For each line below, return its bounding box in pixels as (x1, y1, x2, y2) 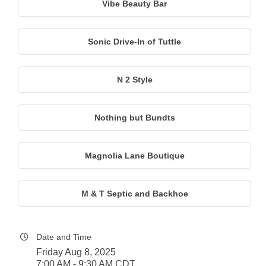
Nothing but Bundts (94, 112, 175, 122)
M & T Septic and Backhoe (81, 188, 188, 198)
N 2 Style (116, 74, 153, 84)
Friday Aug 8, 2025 (36, 246, 116, 257)
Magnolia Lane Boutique (84, 150, 185, 160)
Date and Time (36, 232, 91, 242)
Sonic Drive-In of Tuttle (88, 36, 181, 46)
